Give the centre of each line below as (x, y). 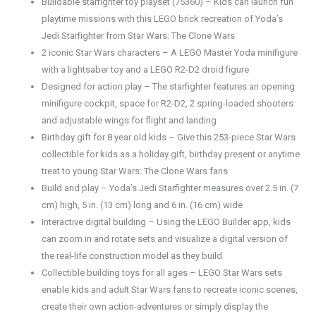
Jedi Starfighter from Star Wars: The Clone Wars (138, 36)
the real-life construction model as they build (132, 256)
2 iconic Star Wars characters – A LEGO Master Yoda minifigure (170, 53)
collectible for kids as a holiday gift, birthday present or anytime (171, 154)
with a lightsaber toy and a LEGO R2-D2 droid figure (145, 70)
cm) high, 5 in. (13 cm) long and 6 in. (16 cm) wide (142, 205)
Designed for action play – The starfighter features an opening (168, 87)
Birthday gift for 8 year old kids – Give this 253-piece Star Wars (169, 138)
